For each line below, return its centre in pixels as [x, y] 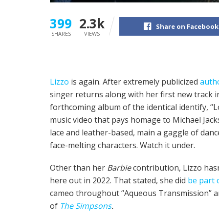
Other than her [78, 167]
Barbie [119, 167]
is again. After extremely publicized [134, 81]
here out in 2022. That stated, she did [119, 180]
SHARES [61, 33]
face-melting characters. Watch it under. [122, 145]
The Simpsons [86, 206]
